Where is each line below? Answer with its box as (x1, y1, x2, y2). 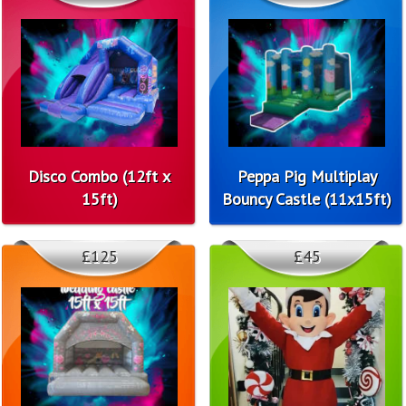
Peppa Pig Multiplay (237, 165, 377, 187)
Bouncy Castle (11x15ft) (222, 188, 391, 209)
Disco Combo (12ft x (28, 165, 170, 187)
